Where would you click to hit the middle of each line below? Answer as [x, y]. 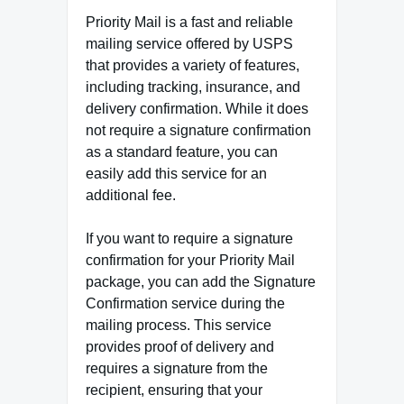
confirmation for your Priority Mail [190, 261]
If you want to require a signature [189, 239]
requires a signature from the [177, 369]
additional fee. [131, 196]
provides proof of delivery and [180, 347]
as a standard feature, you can [182, 152]
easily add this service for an [176, 174]
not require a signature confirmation [198, 131]
